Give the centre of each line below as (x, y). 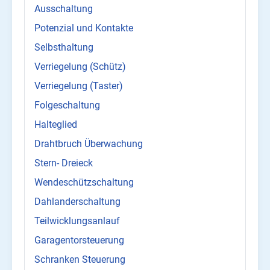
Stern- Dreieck (64, 163)
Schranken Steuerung (80, 260)
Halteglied (56, 125)
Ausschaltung (64, 9)
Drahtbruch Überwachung (89, 144)
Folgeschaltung (67, 105)
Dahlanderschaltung (77, 202)
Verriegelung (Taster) (79, 86)
